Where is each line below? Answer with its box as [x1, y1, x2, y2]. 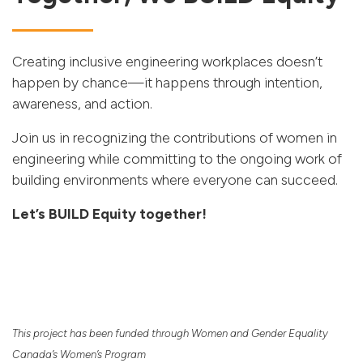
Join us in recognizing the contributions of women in [12, 129, 337, 147]
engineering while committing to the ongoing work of [12, 150, 342, 168]
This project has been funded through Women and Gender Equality [12, 326, 328, 340]
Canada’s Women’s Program [12, 347, 146, 361]
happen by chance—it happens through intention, [12, 74, 322, 92]
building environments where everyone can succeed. [12, 171, 338, 189]
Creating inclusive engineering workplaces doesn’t [12, 53, 322, 70]
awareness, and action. [12, 95, 152, 113]
